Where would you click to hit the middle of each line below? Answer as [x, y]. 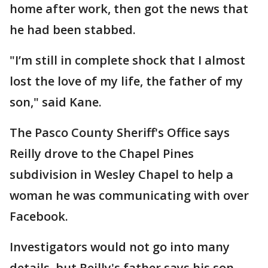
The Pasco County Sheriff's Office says [120, 133]
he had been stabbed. [73, 30]
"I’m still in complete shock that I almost [127, 60]
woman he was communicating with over [129, 195]
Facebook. [39, 216]
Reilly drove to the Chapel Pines [102, 153]
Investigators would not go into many [120, 247]
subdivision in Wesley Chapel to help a [121, 174]
